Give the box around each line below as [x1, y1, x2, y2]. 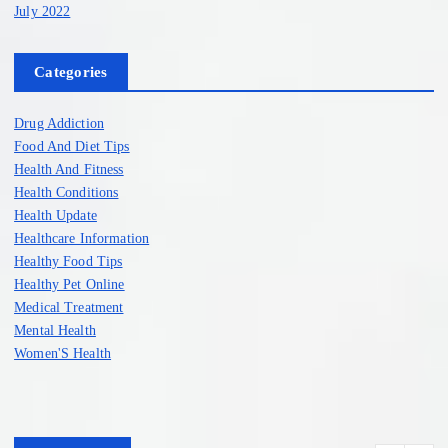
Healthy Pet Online [14, 275, 125, 292]
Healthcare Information [14, 229, 150, 246]
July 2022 [14, 2, 71, 19]
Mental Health [14, 321, 96, 338]
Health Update [14, 206, 97, 223]
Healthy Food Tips [14, 252, 123, 269]
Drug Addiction [14, 114, 105, 131]
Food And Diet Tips [14, 137, 130, 154]
